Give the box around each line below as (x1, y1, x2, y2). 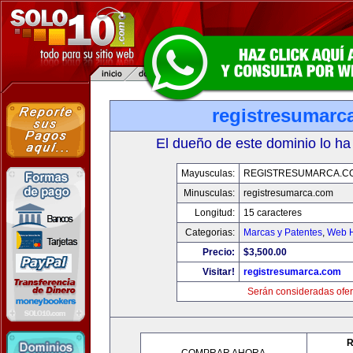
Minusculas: (183, 188, 235, 199)
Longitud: (194, 207, 235, 218)
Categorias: (184, 227, 235, 238)
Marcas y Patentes (243, 227, 322, 238)
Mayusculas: (180, 168, 235, 179)
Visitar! (202, 266, 235, 277)
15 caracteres (243, 207, 302, 218)
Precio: (202, 247, 235, 258)
